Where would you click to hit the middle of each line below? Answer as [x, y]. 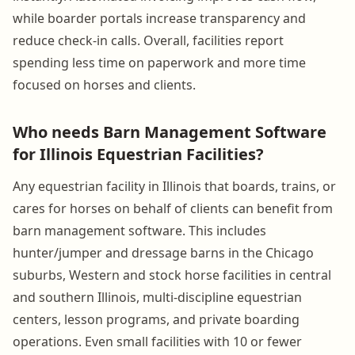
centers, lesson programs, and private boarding [156, 319]
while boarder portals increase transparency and [159, 18]
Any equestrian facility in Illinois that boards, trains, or [174, 186]
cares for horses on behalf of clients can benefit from [173, 208]
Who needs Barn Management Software [170, 132]
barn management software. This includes [139, 230]
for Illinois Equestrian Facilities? [138, 154]
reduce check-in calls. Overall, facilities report [148, 40]
